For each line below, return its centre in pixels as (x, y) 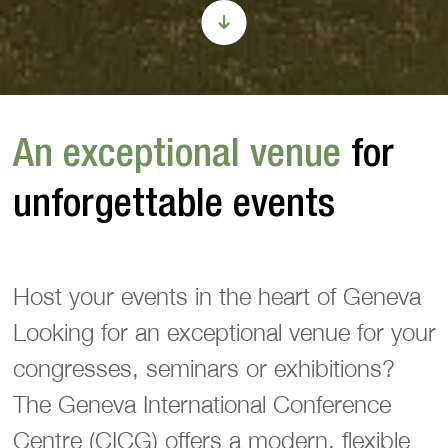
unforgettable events (173, 204)
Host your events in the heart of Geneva (216, 295)
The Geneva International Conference (201, 403)
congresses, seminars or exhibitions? (203, 367)
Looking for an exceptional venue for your (224, 331)
